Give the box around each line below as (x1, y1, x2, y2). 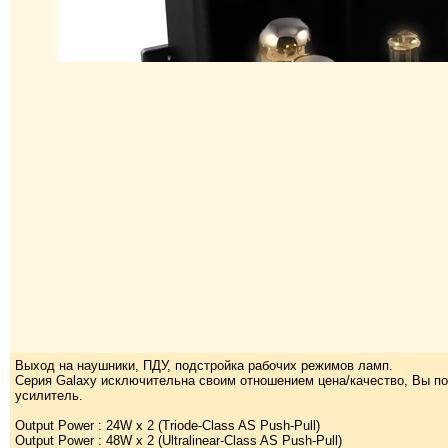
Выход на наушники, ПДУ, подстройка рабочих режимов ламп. (15, 358, 393, 373)
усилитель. (15, 388, 83, 403)
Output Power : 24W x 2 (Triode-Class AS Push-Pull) (15, 418, 320, 433)
